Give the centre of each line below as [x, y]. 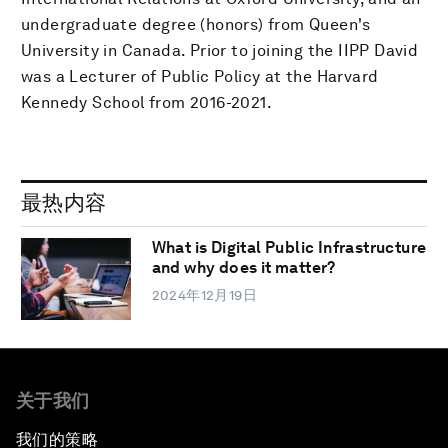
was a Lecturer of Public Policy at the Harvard [200, 76]
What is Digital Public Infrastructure [289, 248]
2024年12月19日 [204, 295]
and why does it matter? [243, 268]
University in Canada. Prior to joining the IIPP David [220, 50]
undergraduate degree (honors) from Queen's [196, 24]
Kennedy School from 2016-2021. [146, 102]
